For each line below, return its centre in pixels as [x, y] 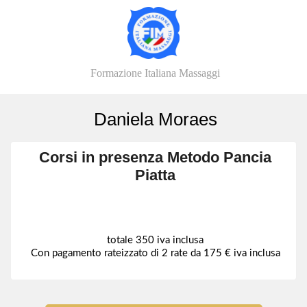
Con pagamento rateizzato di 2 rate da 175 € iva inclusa [155, 253]
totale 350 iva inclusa [155, 240]
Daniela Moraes [155, 119]
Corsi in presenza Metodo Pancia [155, 157]
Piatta [155, 175]
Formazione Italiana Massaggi [155, 73]
